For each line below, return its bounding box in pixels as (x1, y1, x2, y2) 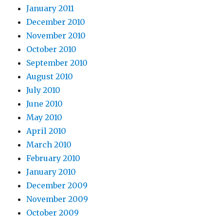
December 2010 (26, 17, 86, 27)
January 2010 (26, 167, 76, 177)
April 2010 (26, 126, 67, 136)
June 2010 (26, 99, 63, 109)
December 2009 (26, 181, 88, 191)
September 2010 (26, 58, 88, 68)
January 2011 (26, 3, 74, 14)
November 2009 (26, 194, 89, 204)
